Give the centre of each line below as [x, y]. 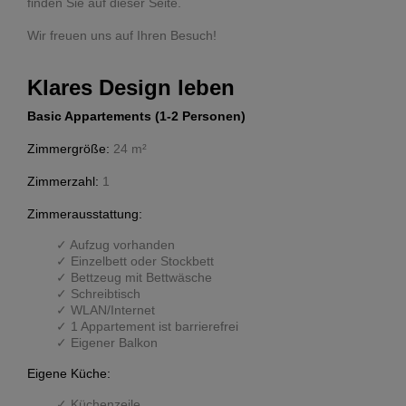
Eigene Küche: [69, 374]
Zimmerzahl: [63, 182]
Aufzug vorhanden [122, 245]
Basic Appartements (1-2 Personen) [136, 116]
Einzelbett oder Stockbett [142, 261]
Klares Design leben [131, 88]
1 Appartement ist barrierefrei [155, 327]
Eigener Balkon [114, 343]
